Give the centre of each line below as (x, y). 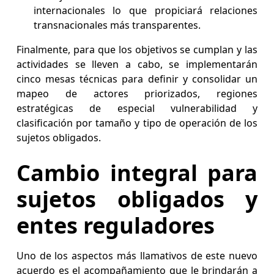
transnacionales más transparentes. (118, 25)
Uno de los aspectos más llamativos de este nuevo (137, 256)
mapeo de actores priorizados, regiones (137, 94)
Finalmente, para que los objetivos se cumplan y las (137, 50)
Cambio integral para (137, 173)
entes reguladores (115, 226)
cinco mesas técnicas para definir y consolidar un (137, 79)
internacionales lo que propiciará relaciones (146, 11)
